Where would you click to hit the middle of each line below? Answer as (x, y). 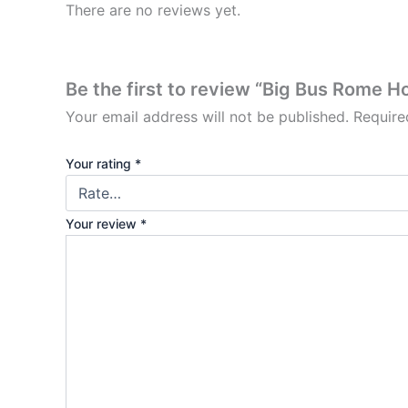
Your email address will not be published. (207, 116)
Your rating (100, 164)
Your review (103, 224)
